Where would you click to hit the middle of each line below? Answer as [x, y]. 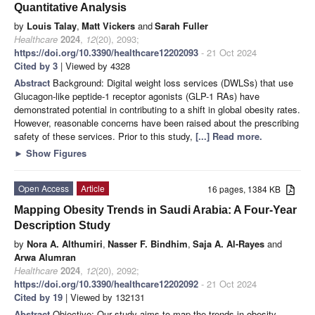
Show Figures [55, 153]
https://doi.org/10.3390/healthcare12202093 [106, 52]
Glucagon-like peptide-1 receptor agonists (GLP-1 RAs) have [137, 96]
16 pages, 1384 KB [247, 188]
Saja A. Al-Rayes [229, 243]
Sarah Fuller [181, 25]
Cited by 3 [36, 65]
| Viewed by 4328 [94, 65]
